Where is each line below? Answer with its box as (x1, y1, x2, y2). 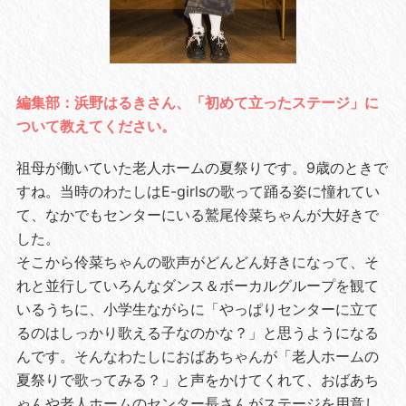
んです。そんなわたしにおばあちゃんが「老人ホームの (15, 346, 379, 365)
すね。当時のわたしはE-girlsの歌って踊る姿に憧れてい (15, 181, 380, 200)
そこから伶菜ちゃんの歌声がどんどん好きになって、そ (15, 252, 379, 271)
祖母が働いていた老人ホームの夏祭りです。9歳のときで (15, 158, 388, 177)
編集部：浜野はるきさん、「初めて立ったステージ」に (15, 92, 379, 111)
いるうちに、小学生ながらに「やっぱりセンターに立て (15, 299, 379, 318)
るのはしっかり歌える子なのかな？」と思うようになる (15, 323, 379, 342)
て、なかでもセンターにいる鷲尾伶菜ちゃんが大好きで (15, 205, 379, 224)
